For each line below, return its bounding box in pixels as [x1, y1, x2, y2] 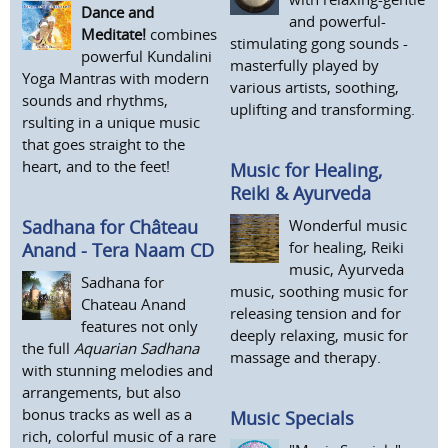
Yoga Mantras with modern [22, 68, 209, 89]
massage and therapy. [230, 346, 381, 367]
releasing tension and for [230, 302, 401, 323]
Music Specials [230, 405, 354, 430]
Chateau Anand [81, 294, 186, 315]
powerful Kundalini [81, 46, 212, 67]
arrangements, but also [22, 382, 181, 403]
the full [22, 338, 74, 359]
